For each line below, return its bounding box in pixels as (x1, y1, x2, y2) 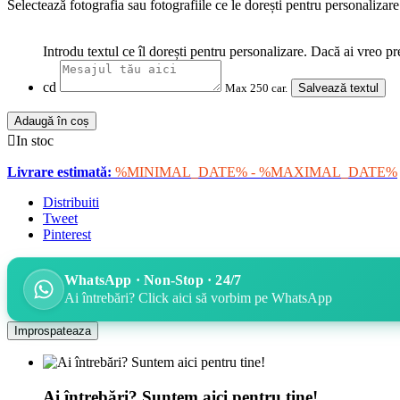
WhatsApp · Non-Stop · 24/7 (64, 272, 242, 288)
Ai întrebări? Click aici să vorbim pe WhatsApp (64, 290, 332, 306)
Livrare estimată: (7, 164, 112, 180)
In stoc (16, 133, 54, 149)
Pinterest (43, 227, 91, 243)
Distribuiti (43, 195, 99, 211)
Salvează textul (298, 81, 379, 96)
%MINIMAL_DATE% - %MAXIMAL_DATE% (115, 164, 397, 180)
